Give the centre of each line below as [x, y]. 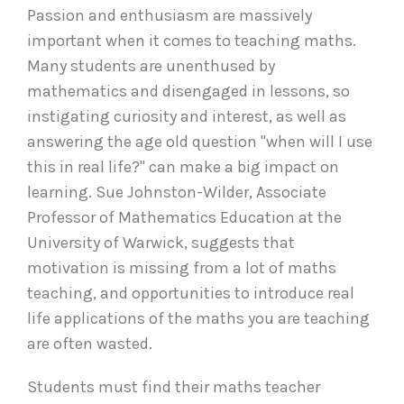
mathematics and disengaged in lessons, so [188, 91]
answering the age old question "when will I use [200, 141]
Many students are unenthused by [151, 65]
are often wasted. [90, 343]
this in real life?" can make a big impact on [183, 166]
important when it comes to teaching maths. [192, 40]
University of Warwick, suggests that [161, 242]
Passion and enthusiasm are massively [170, 15]
